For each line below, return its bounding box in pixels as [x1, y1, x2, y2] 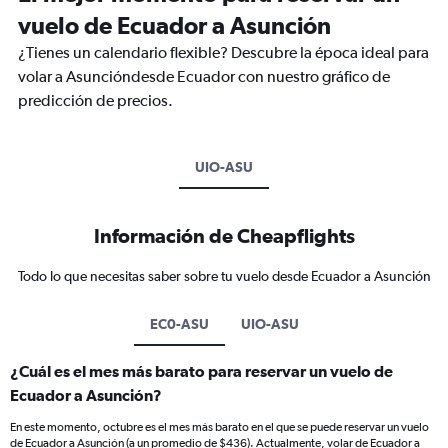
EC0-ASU [149, 316, 209, 333]
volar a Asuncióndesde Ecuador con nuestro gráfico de [18, 67, 390, 87]
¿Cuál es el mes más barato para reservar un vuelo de [10, 362, 393, 381]
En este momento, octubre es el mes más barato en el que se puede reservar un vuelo [10, 420, 429, 435]
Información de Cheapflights [93, 224, 355, 248]
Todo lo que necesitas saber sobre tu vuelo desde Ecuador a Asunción [17, 268, 431, 285]
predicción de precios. [18, 91, 173, 111]
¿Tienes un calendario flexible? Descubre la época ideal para [18, 43, 429, 63]
